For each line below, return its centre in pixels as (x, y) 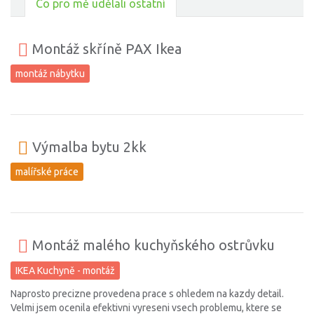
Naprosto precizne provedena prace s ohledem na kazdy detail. (147, 294)
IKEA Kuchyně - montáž (65, 270)
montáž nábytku (50, 74)
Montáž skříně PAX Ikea (105, 49)
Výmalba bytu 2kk (88, 147)
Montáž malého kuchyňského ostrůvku (152, 245)
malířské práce (47, 172)
